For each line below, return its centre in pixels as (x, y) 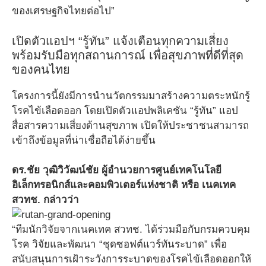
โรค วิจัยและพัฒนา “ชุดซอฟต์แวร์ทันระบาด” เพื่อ (119, 244)
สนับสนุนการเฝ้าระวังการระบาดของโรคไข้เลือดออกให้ (132, 259)
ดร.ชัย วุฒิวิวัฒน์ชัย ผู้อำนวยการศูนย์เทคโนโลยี (117, 170)
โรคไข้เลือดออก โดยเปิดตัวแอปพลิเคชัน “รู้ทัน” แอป (125, 110)
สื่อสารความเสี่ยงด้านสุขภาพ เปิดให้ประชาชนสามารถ (130, 125)
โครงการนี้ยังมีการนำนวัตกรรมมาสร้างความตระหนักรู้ (131, 96)
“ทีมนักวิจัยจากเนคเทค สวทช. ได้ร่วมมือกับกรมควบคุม (131, 229)
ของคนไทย (41, 69)
